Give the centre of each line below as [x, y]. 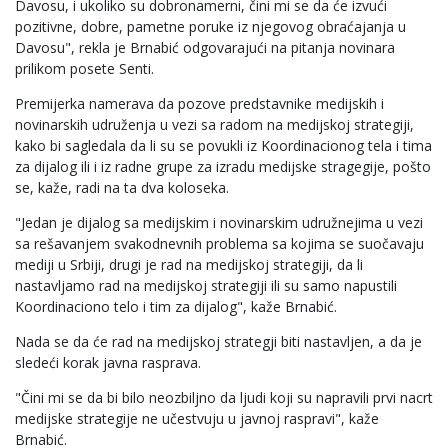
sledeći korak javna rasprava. [108, 362]
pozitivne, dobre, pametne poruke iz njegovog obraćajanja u [210, 26]
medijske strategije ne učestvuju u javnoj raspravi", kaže [197, 418]
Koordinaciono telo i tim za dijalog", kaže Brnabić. [176, 306]
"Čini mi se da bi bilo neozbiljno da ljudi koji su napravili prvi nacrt [224, 397]
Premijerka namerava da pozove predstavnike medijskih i [199, 103]
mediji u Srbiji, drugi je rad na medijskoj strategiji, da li [189, 264]
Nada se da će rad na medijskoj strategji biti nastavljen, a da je [218, 341]
